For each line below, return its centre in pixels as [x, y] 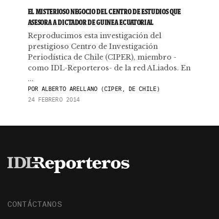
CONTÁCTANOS [35, 204]
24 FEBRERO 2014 [54, 99]
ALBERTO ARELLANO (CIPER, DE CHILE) [99, 89]
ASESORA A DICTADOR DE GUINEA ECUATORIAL [91, 22]
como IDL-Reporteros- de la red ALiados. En [109, 68]
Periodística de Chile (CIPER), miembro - [102, 57]
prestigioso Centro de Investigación [93, 46]
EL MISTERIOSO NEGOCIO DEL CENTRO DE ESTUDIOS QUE [104, 11]
